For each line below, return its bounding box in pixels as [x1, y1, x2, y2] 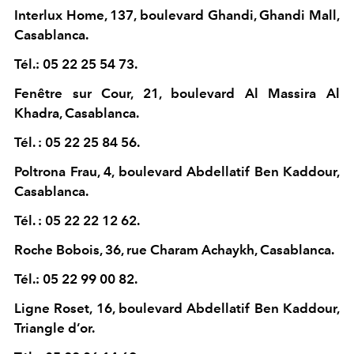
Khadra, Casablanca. [14, 105, 139, 122]
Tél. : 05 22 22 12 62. [14, 213, 140, 229]
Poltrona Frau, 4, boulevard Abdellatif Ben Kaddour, [14, 164, 340, 180]
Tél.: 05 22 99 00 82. [14, 271, 137, 288]
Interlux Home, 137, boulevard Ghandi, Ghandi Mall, [14, 7, 340, 24]
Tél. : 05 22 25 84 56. [14, 134, 140, 151]
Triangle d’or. [14, 320, 95, 337]
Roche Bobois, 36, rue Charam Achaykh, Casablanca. [14, 242, 334, 258]
